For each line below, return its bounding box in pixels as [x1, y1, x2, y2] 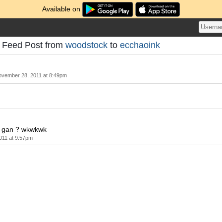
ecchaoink [120, 40, 160, 50]
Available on [42, 5, 83, 13]
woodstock [65, 40, 108, 50]
